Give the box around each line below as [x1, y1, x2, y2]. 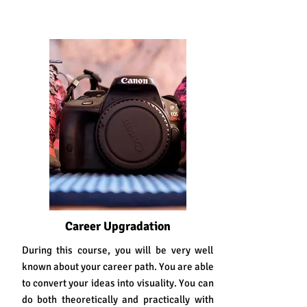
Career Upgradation [64, 219, 171, 234]
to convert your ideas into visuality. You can [21, 277, 214, 289]
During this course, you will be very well [21, 244, 214, 256]
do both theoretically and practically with [21, 293, 214, 306]
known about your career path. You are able [21, 260, 214, 273]
